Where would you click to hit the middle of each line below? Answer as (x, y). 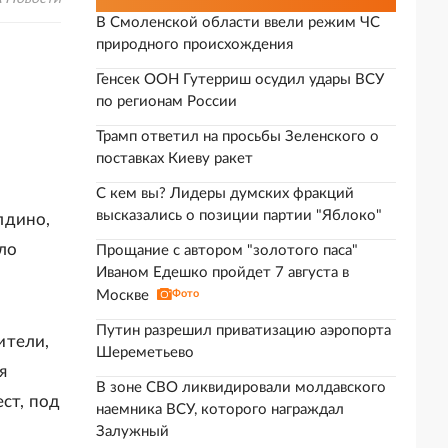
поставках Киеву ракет (174, 158)
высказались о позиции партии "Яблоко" (239, 215)
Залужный (132, 431)
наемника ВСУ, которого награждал (220, 409)
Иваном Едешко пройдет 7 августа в (222, 272)
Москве (122, 295)
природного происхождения (194, 44)
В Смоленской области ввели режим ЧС (238, 22)
